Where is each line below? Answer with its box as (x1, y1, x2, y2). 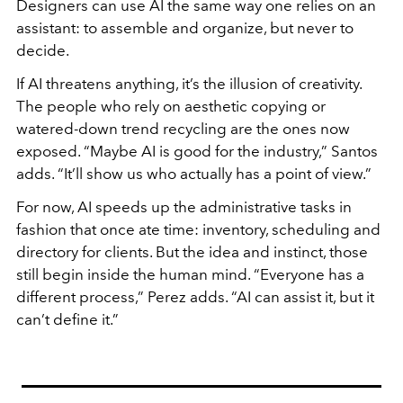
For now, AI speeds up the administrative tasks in (16, 197, 352, 216)
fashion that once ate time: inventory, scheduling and (16, 219, 381, 238)
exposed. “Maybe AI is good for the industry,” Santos (16, 141, 378, 160)
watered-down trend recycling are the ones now (16, 119, 350, 138)
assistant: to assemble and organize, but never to (16, 18, 354, 37)
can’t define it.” (16, 309, 119, 328)
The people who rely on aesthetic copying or (16, 96, 326, 115)
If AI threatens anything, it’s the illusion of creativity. (16, 74, 362, 93)
